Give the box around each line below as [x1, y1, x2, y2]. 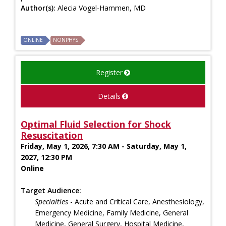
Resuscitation [21, 129, 83, 141]
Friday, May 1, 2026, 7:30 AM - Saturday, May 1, [21, 141, 187, 151]
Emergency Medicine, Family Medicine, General [35, 207, 188, 217]
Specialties [35, 196, 68, 206]
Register [96, 67, 123, 77]
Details [98, 91, 121, 101]
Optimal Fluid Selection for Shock [21, 118, 171, 130]
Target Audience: [21, 185, 81, 195]
